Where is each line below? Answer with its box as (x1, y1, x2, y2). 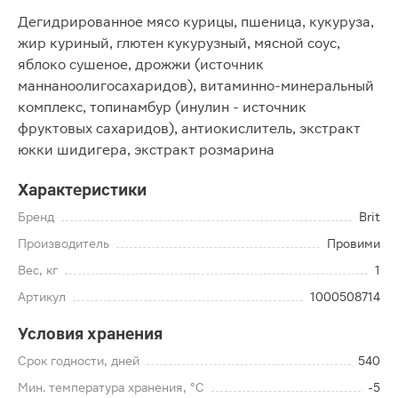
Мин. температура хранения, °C (18, 380, 204, 394)
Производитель (18, 236, 109, 251)
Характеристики (18, 180, 147, 199)
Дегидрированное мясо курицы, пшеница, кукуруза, (18, 13, 374, 30)
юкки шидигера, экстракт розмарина (18, 141, 275, 158)
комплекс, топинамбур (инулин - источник (18, 99, 306, 115)
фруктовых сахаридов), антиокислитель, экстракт (18, 120, 361, 137)
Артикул (18, 290, 66, 304)
